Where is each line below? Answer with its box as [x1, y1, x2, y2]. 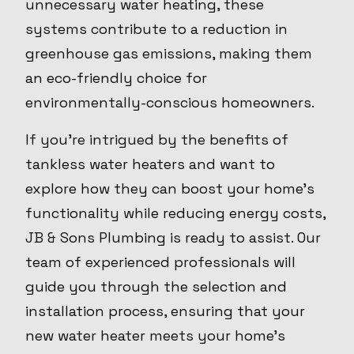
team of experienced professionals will [25, 253, 296, 272]
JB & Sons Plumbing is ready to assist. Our [25, 228, 321, 247]
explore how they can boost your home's [25, 179, 314, 198]
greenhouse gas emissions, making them [25, 44, 312, 63]
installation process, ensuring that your [25, 302, 305, 321]
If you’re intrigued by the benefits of [25, 130, 288, 149]
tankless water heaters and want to [25, 155, 275, 174]
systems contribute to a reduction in [25, 20, 288, 39]
